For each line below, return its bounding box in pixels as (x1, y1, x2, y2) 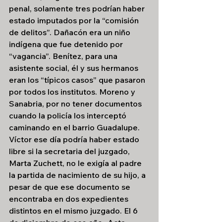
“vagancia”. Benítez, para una (9, 51, 119, 61)
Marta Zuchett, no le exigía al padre (9, 158, 144, 168)
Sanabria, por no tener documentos (9, 99, 144, 109)
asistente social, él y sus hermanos (9, 63, 140, 73)
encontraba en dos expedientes (9, 194, 130, 204)
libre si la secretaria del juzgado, (9, 146, 132, 156)
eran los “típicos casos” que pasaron (9, 75, 147, 85)
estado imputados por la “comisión (9, 15, 141, 25)
